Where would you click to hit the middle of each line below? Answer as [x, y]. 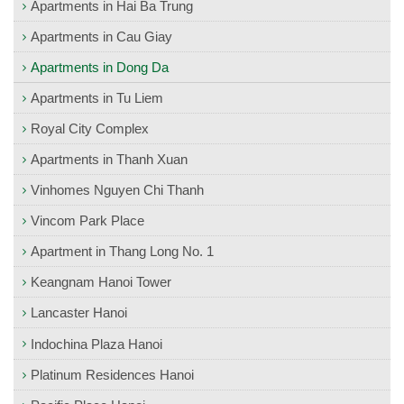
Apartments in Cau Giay [101, 37]
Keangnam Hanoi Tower [101, 282]
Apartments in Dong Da [100, 68]
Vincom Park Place [87, 221]
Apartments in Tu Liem [97, 98]
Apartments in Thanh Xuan [109, 160]
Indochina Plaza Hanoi [96, 344]
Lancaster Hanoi [79, 313]
